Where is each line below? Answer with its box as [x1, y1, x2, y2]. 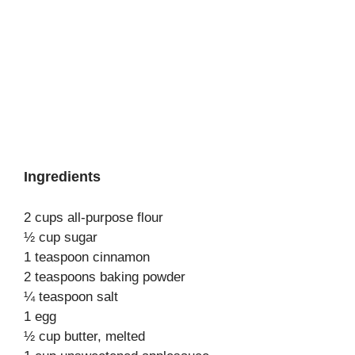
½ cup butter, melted [24, 329, 145, 344]
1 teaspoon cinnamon [24, 250, 150, 265]
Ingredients [24, 169, 101, 185]
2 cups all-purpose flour [24, 210, 163, 225]
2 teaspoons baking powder [24, 269, 185, 284]
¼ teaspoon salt [24, 289, 118, 304]
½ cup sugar [24, 230, 97, 245]
